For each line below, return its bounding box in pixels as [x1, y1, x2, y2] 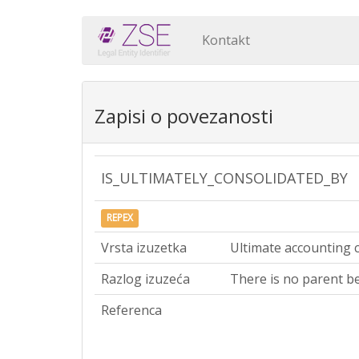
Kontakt [202, 31, 250, 49]
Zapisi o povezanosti [95, 103, 273, 129]
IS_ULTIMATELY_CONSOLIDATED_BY [101, 168, 348, 188]
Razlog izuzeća [101, 270, 190, 288]
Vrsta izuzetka [101, 239, 187, 256]
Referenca [101, 301, 162, 319]
